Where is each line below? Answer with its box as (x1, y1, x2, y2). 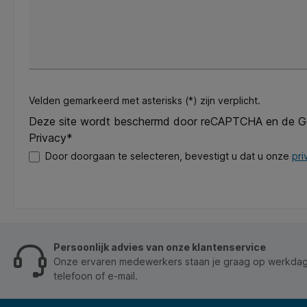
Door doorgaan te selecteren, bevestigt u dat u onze (45, 150, 292, 162)
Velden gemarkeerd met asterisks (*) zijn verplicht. (29, 95, 260, 106)
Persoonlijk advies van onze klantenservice (53, 241, 266, 253)
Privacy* (29, 131, 73, 145)
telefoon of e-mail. (53, 269, 138, 282)
